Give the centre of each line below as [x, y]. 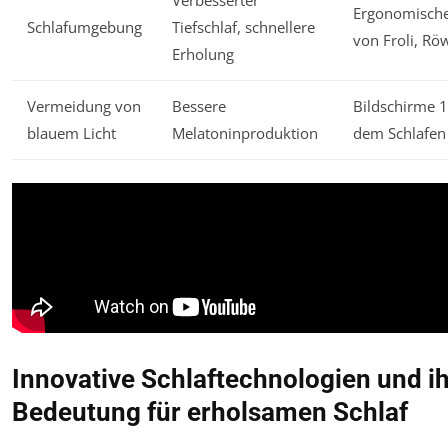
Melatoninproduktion [245, 133]
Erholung [203, 54]
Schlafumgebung [84, 27]
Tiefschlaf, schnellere [243, 27]
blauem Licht [71, 133]
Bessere [199, 106]
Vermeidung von [84, 106]
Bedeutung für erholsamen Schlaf [210, 411]
